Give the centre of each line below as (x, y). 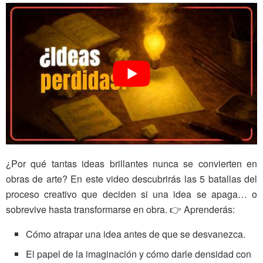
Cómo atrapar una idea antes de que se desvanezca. (136, 234)
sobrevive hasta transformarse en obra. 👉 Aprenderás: (120, 210)
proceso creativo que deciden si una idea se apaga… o (131, 194)
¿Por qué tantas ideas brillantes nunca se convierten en (131, 164)
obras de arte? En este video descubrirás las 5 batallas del (131, 179)
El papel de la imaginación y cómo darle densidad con (139, 254)
